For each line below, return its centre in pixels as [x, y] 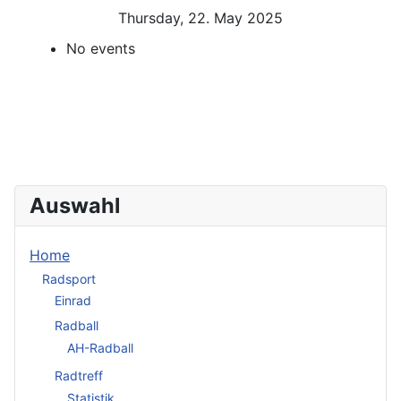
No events [101, 49]
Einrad [73, 301]
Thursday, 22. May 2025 [200, 18]
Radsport [69, 278]
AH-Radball [100, 347]
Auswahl [75, 206]
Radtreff [79, 376]
